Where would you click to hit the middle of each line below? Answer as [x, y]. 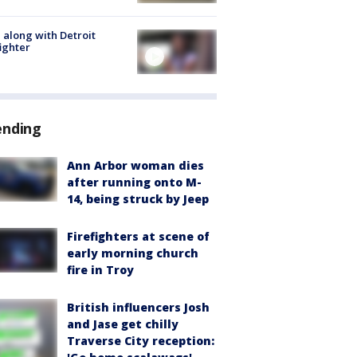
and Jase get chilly [123, 324]
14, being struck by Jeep [138, 199]
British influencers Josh [138, 308]
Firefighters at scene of [138, 237]
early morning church [133, 253]
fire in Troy [100, 270]
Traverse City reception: [141, 341]
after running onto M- [134, 182]
